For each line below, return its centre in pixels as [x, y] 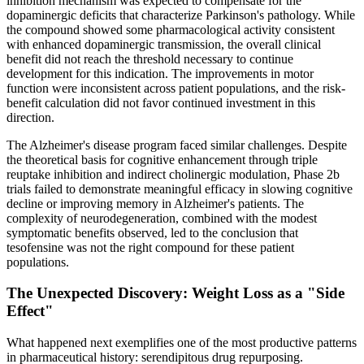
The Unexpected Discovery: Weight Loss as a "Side [175, 293]
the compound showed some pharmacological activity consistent [171, 29]
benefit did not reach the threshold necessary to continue [150, 58]
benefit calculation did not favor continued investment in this [161, 102]
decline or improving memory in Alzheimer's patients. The [155, 203]
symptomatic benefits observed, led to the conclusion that [152, 232]
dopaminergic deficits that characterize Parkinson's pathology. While [181, 15]
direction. [30, 117]
